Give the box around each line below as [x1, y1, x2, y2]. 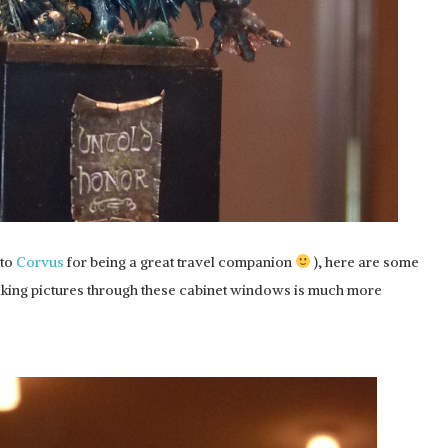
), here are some [310, 253, 419, 271]
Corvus [16, 253, 64, 271]
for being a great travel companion [64, 253, 295, 271]
